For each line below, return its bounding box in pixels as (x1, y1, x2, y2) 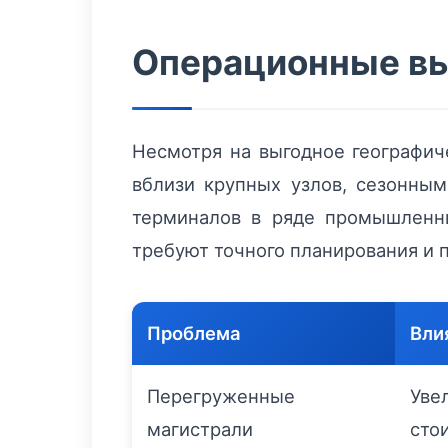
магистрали (147, 418, 253, 441)
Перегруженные (147, 385, 295, 408)
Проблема (147, 322, 241, 345)
